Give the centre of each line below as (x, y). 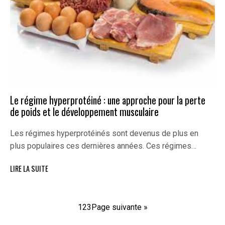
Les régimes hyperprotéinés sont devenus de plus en (104, 134)
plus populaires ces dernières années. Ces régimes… (103, 146)
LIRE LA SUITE (29, 168)
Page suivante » (119, 207)
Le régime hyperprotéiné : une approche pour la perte (108, 100)
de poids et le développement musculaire (84, 111)
